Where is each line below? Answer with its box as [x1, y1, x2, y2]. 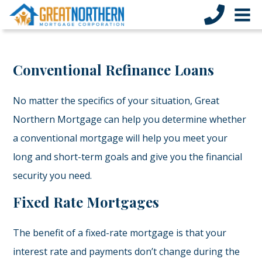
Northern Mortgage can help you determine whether [13, 113, 247, 126]
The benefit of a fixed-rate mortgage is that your [13, 226, 227, 239]
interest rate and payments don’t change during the [13, 245, 240, 258]
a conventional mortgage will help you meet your [13, 132, 228, 144]
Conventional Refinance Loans [13, 60, 215, 79]
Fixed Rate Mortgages [13, 192, 160, 211]
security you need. [13, 169, 92, 182]
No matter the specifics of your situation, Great [13, 94, 220, 107]
